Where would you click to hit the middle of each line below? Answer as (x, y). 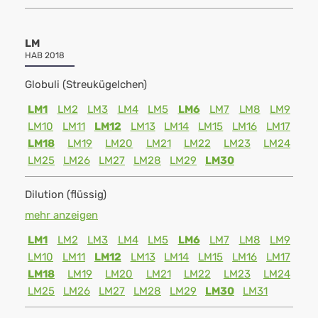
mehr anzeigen (61, 215)
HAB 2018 (45, 55)
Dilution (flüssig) (66, 194)
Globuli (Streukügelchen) (86, 84)
